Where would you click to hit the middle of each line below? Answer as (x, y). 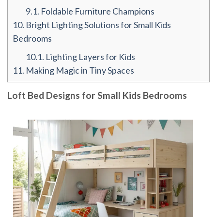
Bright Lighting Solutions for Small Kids (98, 25)
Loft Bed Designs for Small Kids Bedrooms (97, 95)
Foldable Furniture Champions (97, 11)
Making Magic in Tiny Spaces (79, 70)
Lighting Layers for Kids (90, 57)
